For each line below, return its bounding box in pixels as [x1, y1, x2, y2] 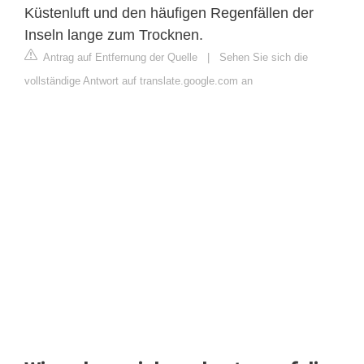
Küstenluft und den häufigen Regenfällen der [24, 4, 314, 21]
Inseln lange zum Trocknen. [24, 26, 203, 43]
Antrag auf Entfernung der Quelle [41, 50, 197, 63]
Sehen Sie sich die [219, 50, 308, 63]
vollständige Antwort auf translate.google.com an [24, 74, 253, 87]
